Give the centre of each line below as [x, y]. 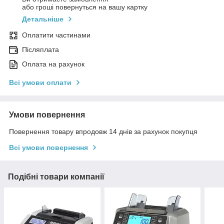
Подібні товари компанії [56, 177]
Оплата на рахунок [53, 64]
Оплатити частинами [56, 35]
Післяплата [40, 50]
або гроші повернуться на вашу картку [85, 7]
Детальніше [43, 19]
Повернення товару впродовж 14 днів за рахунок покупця [103, 132]
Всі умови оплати [40, 83]
